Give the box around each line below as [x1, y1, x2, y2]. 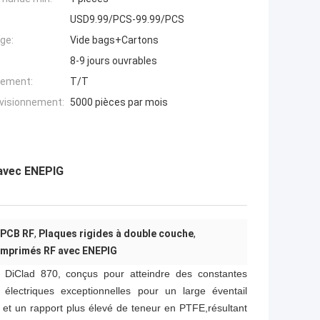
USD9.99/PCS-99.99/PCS [70, 14, 184, 26]
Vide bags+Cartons [70, 34, 159, 46]
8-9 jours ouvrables [70, 55, 157, 67]
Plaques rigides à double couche [39, 228, 194, 240]
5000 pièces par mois [70, 96, 168, 109]
